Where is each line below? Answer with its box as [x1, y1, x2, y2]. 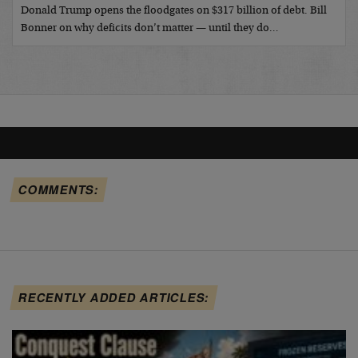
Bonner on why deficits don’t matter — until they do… [21, 22, 279, 34]
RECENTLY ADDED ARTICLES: [17, 288, 212, 306]
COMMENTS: [17, 180, 101, 198]
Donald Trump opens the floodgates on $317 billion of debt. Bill [21, 5, 327, 17]
